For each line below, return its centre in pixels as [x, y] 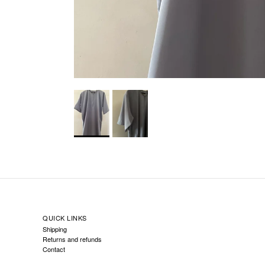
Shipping [55, 229]
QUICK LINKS [65, 217]
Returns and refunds [72, 239]
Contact [54, 249]
